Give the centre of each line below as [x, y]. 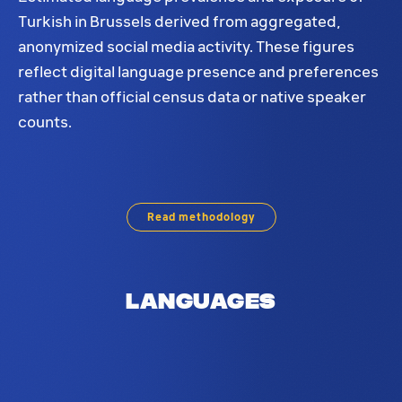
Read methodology [201, 217]
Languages [201, 300]
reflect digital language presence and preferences [198, 72]
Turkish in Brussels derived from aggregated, [179, 22]
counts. [45, 122]
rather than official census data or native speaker [192, 97]
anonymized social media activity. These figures [186, 47]
